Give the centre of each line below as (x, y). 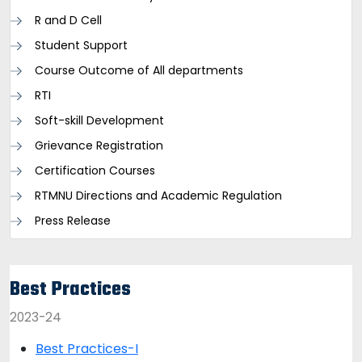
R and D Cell (68, 20)
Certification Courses (95, 170)
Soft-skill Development (99, 120)
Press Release (73, 221)
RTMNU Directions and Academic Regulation (158, 196)
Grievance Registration (99, 145)
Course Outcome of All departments (139, 70)
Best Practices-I (87, 349)
